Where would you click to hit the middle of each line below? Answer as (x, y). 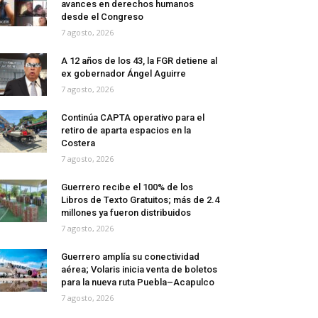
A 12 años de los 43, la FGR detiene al (139, 61)
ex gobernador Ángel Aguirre (124, 74)
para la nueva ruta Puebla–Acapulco (138, 283)
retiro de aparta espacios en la (126, 131)
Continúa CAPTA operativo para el (133, 118)
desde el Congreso (102, 17)
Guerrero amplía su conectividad (130, 257)
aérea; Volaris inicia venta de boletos (139, 270)
